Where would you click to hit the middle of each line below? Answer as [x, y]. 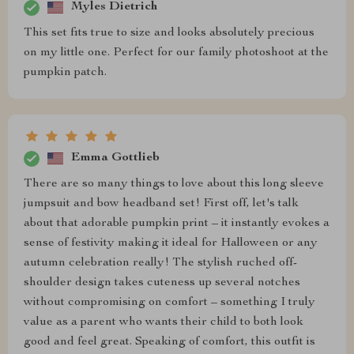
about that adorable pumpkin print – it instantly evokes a [177, 223]
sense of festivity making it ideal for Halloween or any [171, 243]
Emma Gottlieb [115, 158]
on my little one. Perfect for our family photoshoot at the [176, 53]
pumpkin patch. [65, 72]
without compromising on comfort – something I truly [169, 302]
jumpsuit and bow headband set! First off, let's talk [161, 203]
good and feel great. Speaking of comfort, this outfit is [169, 342]
